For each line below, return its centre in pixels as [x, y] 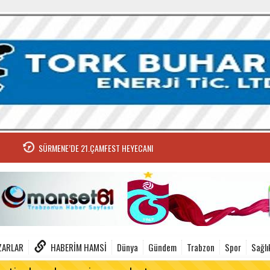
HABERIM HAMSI [79, 247]
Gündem [162, 247]
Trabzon [201, 247]
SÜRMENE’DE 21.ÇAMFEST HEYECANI [96, 148]
